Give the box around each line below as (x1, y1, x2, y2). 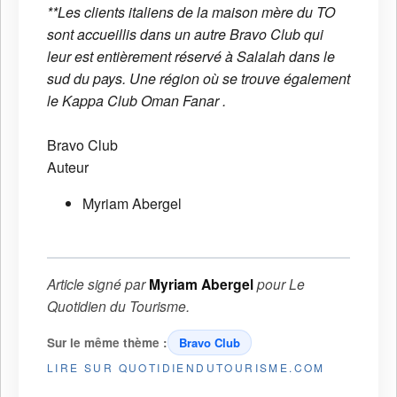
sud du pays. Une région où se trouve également (47, 68, 350, 90)
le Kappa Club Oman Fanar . (47, 90, 226, 112)
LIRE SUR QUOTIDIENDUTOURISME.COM (47, 360, 325, 376)
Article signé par (47, 274, 149, 294)
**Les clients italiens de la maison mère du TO (47, 2, 335, 23)
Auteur (47, 157, 89, 178)
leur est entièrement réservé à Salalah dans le (47, 46, 335, 67)
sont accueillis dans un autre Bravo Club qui (47, 24, 323, 45)
